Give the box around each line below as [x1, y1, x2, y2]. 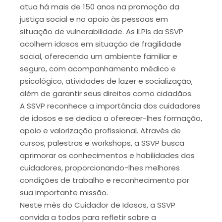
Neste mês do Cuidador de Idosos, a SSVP [20, 199, 175, 210]
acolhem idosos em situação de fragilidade [20, 38, 181, 49]
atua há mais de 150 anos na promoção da [20, 1, 179, 12]
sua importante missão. [20, 187, 108, 198]
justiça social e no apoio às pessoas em [20, 13, 168, 24]
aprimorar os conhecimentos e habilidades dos [20, 150, 195, 161]
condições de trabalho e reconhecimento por [20, 174, 189, 185]
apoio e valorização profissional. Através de [20, 125, 181, 136]
